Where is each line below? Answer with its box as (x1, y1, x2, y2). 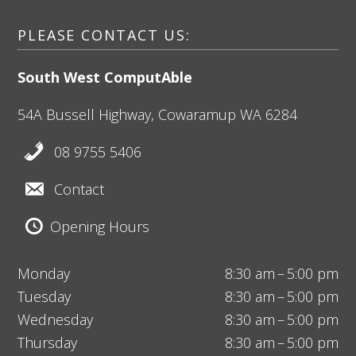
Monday (17, 264, 71, 284)
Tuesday (17, 287, 72, 307)
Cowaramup (154, 105, 237, 125)
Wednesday (17, 310, 94, 330)
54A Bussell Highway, (17, 105, 155, 125)
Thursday (17, 333, 78, 353)
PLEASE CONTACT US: (17, 25, 191, 45)
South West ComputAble (17, 68, 193, 87)
